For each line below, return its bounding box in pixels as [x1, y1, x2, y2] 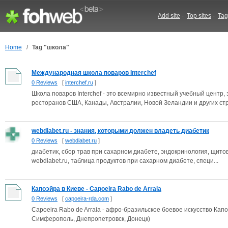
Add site [158, 12, 180, 19]
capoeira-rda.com [65, 195, 109, 202]
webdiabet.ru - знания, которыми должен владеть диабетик [32, 127, 209, 134]
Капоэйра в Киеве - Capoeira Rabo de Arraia [32, 185, 161, 192]
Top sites [187, 12, 211, 19]
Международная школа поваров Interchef [32, 69, 156, 76]
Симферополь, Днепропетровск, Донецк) [32, 215, 150, 222]
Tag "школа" [32, 44, 69, 51]
